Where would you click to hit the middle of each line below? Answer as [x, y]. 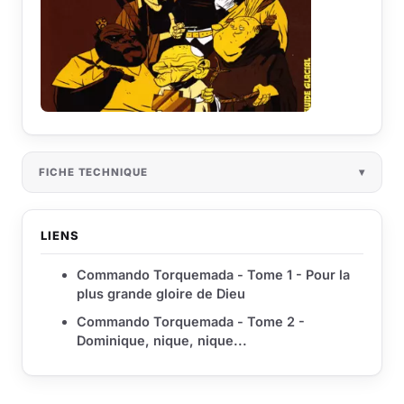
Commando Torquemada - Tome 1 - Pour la [213, 275]
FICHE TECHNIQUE [93, 173]
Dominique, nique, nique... [162, 341]
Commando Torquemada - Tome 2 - [191, 322]
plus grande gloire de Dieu [161, 294]
